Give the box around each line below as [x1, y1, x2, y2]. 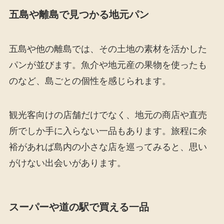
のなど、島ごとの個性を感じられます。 [8, 76, 171, 86]
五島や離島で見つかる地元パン [8, 8, 149, 20]
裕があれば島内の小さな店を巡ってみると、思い [8, 141, 207, 152]
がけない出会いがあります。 [8, 157, 126, 168]
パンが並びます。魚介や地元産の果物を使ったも [8, 60, 207, 70]
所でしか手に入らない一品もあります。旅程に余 [8, 125, 207, 136]
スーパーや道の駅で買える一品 [8, 201, 149, 212]
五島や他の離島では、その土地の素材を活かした [8, 44, 207, 54]
